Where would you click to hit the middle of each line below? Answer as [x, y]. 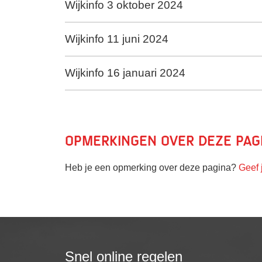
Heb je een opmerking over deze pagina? [152, 167]
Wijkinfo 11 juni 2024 [117, 39]
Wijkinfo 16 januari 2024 [125, 73]
